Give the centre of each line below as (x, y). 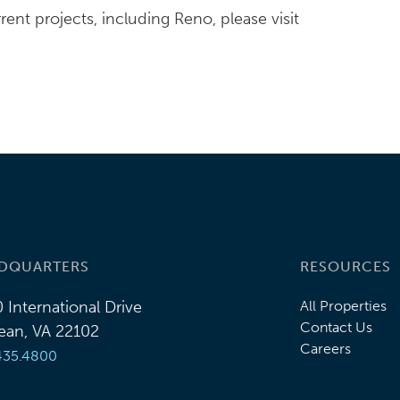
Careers (325, 349)
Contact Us (336, 327)
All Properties (343, 306)
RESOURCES (346, 267)
